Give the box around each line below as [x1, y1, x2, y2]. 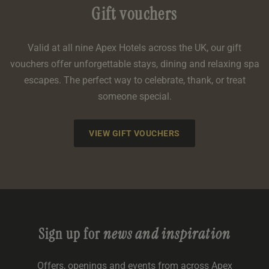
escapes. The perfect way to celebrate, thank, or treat [23, 74, 246, 86]
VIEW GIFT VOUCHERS [89, 128, 180, 139]
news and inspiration [100, 225, 231, 244]
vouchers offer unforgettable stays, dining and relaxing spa [10, 58, 259, 70]
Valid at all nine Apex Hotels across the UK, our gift [28, 42, 241, 54]
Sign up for [38, 225, 100, 244]
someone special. [97, 91, 172, 103]
